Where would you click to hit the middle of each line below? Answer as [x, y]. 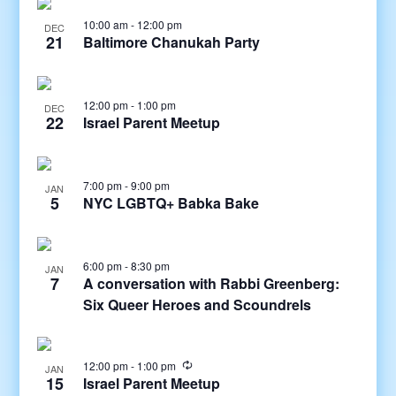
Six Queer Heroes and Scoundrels [197, 305]
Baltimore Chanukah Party [171, 42]
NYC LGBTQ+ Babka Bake [171, 203]
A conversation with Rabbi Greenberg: [211, 283]
